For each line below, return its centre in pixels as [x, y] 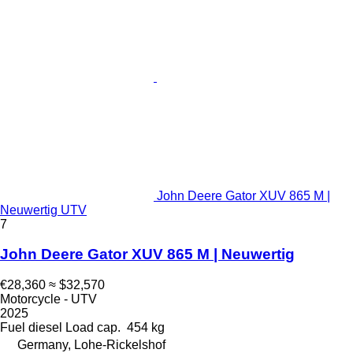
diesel [45, 327]
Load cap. [93, 327]
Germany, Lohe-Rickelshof [91, 344]
